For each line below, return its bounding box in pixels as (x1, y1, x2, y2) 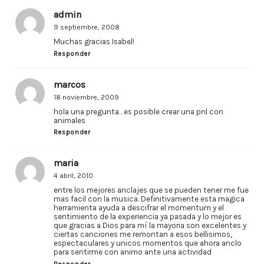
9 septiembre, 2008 (53, 22, 120, 31)
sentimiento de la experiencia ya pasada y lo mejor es (53, 212, 242, 222)
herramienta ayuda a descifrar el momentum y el (53, 203, 224, 213)
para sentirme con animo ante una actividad (53, 247, 212, 257)
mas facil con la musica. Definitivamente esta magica (53, 194, 245, 204)
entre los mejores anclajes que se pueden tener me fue (53, 186, 249, 195)
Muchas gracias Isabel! (53, 37, 134, 46)
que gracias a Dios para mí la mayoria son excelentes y (53, 221, 246, 230)
